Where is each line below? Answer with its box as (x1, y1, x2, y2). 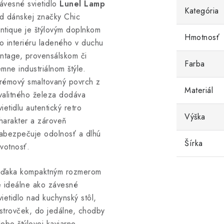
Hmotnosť (184, 31, 219, 43)
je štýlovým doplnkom (22, 24, 100, 35)
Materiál (184, 84, 213, 96)
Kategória (184, 5, 219, 16)
